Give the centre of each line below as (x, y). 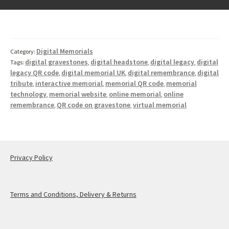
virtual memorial (159, 105)
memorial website (77, 94)
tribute (21, 83)
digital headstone (119, 62)
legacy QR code (34, 72)
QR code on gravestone (93, 105)
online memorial (135, 94)
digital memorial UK (93, 72)
